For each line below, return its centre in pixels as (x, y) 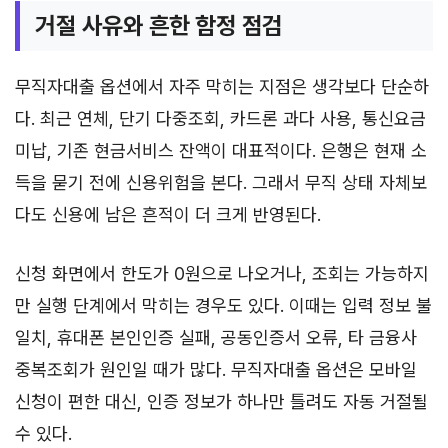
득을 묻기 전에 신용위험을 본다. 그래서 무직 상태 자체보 (221, 182)
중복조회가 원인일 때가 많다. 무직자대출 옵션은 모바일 (216, 369)
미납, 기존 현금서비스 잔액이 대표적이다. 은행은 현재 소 (221, 150)
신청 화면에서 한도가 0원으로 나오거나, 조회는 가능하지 (222, 273)
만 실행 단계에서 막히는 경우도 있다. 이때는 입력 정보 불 (223, 305)
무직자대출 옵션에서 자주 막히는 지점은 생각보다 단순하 (222, 86)
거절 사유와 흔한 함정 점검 (159, 25)
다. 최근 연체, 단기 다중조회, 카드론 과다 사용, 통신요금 (220, 118)
